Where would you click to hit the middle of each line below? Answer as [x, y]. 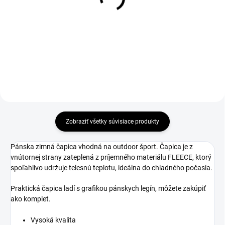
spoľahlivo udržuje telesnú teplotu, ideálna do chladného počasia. [111, 167]
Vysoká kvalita [53, 220]
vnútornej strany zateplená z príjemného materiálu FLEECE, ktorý [111, 157]
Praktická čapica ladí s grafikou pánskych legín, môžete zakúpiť [108, 188]
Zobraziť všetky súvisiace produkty [113, 121]
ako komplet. [31, 199]
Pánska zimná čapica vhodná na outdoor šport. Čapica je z [102, 146]
